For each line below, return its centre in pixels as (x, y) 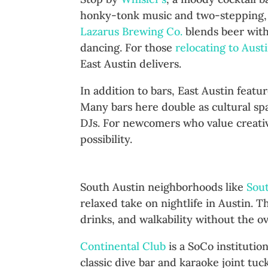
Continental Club (123, 246)
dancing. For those (128, 48)
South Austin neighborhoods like (164, 187)
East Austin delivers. (131, 64)
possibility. (106, 139)
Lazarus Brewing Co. (132, 32)
